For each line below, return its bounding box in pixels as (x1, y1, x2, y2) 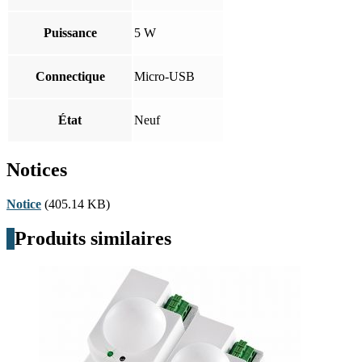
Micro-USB (134, 69, 195, 84)
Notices (6, 159, 67, 180)
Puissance (43, 26, 97, 40)
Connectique (35, 69, 105, 84)
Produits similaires (15, 227, 171, 249)
